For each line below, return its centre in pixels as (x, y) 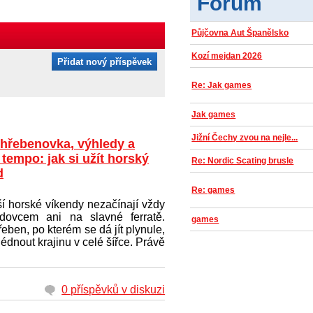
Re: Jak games (222, 85)
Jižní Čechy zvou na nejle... (245, 138)
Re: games (213, 190)
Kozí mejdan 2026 (227, 56)
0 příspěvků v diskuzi (114, 289)
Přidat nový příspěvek (105, 61)
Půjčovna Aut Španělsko (240, 33)
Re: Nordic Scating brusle (243, 161)
